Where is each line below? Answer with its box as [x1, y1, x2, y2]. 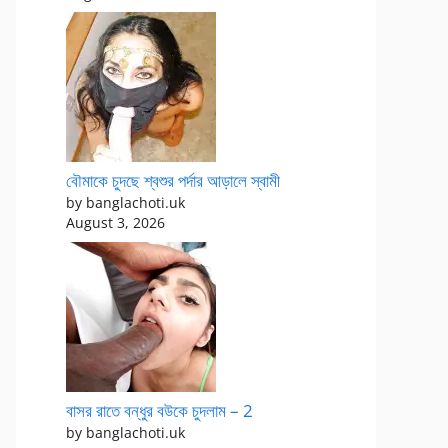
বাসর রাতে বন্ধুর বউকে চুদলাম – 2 [66, 398, 253, 422]
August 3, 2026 [66, 213, 165, 232]
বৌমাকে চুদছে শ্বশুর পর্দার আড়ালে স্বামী [66, 169, 280, 192]
